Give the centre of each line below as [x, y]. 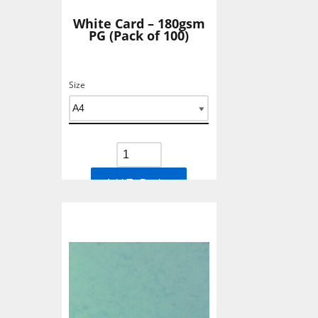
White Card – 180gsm [139, 23]
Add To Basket [139, 182]
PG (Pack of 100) [139, 35]
